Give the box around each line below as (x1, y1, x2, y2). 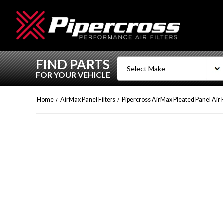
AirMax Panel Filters (60, 95, 115, 103)
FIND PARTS (36, 56, 110, 73)
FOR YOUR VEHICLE (36, 70, 110, 80)
